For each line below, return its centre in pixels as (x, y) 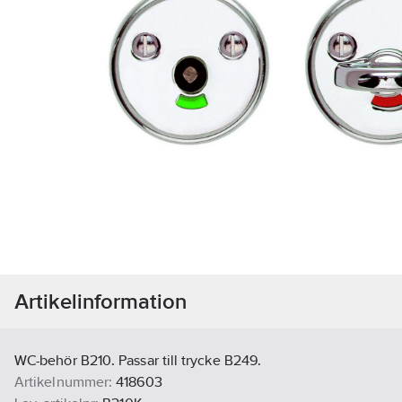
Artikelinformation (101, 301)
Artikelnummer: (64, 382)
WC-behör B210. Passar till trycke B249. (138, 361)
